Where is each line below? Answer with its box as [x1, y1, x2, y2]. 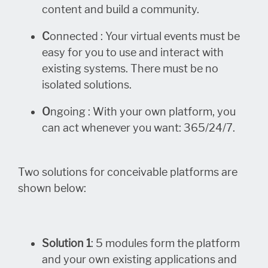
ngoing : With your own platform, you [50, 105, 236, 118]
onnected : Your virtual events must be [50, 29, 240, 43]
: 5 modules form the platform [91, 236, 240, 250]
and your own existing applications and [42, 252, 237, 266]
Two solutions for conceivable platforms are [18, 165, 237, 179]
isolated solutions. [42, 78, 132, 92]
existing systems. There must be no [42, 62, 218, 75]
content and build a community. [42, 2, 199, 16]
